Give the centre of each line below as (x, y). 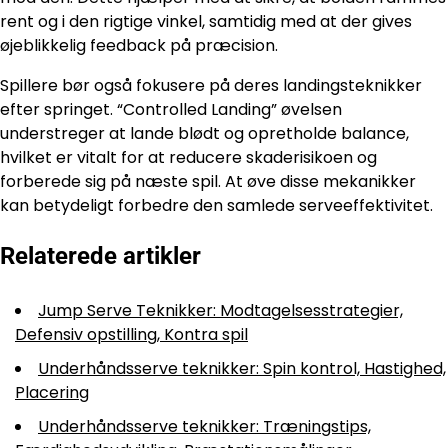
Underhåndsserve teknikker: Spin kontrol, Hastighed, (242, 369)
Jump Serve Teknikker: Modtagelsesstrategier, (220, 311)
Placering (52, 393)
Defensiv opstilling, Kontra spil (131, 335)
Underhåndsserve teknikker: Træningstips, (204, 427)
